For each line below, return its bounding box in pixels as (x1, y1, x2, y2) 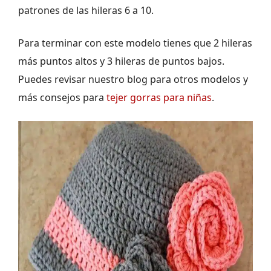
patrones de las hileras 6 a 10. (18, 4, 154, 18)
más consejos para (18, 91, 106, 105)
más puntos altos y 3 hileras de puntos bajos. (18, 54, 224, 68)
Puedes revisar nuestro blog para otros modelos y (18, 73, 248, 87)
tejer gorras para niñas (106, 91, 212, 105)
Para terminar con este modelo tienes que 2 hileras (18, 36, 252, 50)
